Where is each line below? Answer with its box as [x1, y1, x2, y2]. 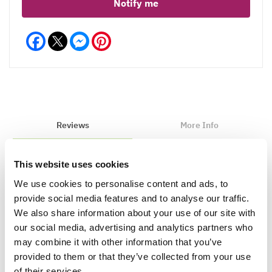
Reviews [56, 119, 89, 131]
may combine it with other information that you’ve [14, 236, 222, 246]
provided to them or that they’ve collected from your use [14, 251, 251, 261]
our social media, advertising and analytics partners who [14, 222, 253, 232]
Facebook [46, 30, 84, 42]
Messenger [89, 30, 134, 42]
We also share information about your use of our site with [14, 207, 256, 217]
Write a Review [29, 172, 87, 184]
